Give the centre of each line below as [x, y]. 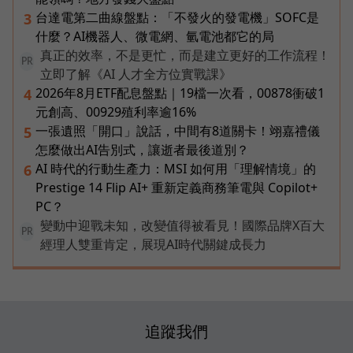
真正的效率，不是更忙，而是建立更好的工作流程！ [185, 56]
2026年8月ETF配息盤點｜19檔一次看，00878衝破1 [180, 93]
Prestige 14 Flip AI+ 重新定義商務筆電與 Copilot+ [176, 188]
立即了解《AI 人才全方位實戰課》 [136, 74]
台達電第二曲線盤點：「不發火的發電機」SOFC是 [177, 18]
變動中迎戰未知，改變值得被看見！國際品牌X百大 [182, 226]
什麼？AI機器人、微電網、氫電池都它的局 [155, 37]
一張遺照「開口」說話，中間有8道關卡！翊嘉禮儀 [178, 131]
